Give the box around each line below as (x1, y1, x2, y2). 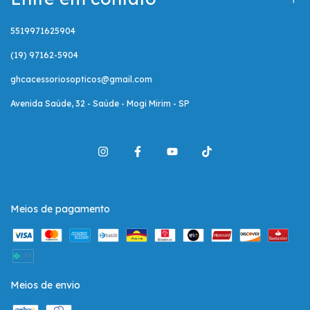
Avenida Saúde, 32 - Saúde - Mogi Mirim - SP (10, 98, 190, 109)
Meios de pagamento (10, 203, 110, 216)
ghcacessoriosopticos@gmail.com (10, 74, 152, 85)
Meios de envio (10, 279, 80, 292)
